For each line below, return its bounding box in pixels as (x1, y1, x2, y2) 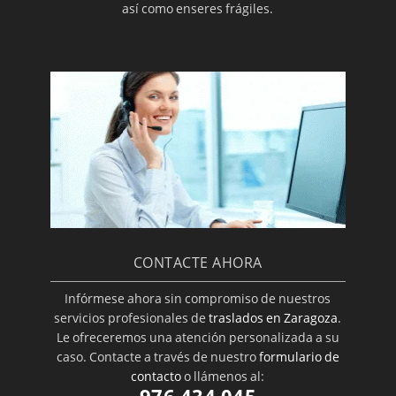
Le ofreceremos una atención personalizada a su (56, 328, 339, 346)
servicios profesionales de (54, 308, 209, 326)
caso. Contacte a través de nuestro (56, 347, 259, 365)
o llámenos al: (181, 367, 265, 385)
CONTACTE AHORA (133, 253, 263, 273)
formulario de (258, 347, 339, 365)
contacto (131, 367, 182, 385)
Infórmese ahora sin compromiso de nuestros (65, 289, 331, 307)
